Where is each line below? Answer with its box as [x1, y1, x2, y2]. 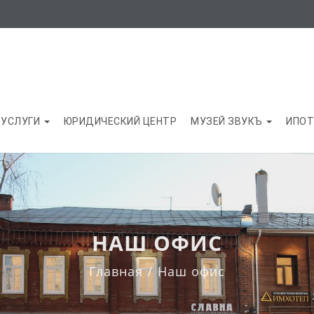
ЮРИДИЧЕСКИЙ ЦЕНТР [63, 116, 177, 127]
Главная [89, 263, 143, 280]
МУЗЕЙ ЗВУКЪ [191, 116, 265, 127]
